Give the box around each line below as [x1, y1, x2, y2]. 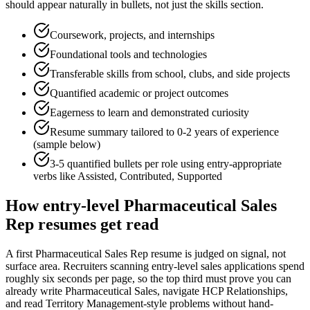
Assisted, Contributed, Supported [77, 170, 222, 183]
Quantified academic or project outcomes [50, 87, 228, 100]
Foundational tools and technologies [50, 48, 207, 61]
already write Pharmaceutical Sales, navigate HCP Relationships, [6, 285, 288, 298]
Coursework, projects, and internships [50, 29, 215, 42]
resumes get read [34, 215, 158, 234]
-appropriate [229, 158, 282, 170]
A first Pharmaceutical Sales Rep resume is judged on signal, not [6, 248, 286, 260]
